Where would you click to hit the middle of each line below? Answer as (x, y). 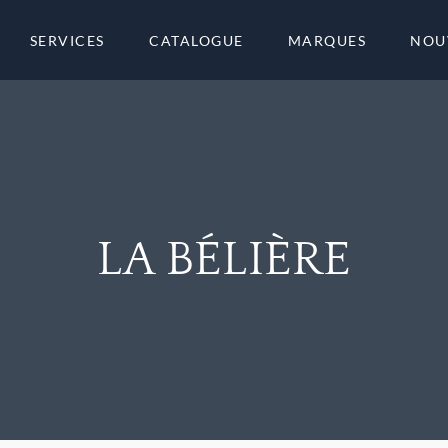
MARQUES (327, 40)
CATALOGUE (196, 40)
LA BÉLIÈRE (224, 259)
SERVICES (67, 40)
